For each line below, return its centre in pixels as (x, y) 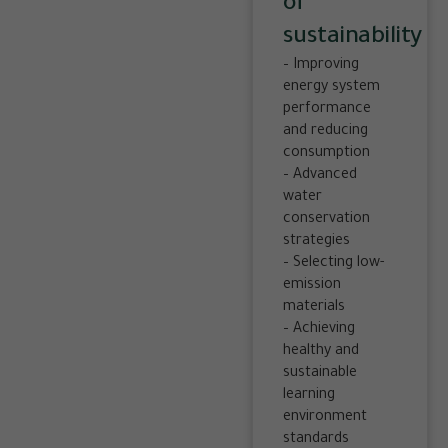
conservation (326, 220)
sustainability (352, 38)
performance (326, 110)
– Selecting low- (333, 264)
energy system (331, 88)
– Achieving (318, 330)
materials (313, 308)
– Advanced (319, 176)
